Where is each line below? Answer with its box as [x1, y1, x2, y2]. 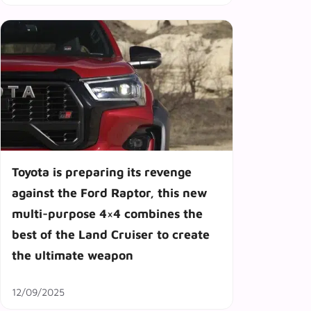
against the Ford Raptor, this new [12, 185, 208, 200]
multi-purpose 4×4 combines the [12, 205, 203, 221]
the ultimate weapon [12, 247, 133, 262]
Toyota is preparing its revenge [12, 164, 192, 179]
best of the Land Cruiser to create [12, 226, 210, 242]
